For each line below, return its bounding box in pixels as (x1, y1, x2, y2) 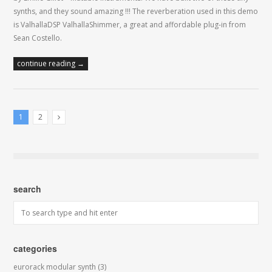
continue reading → (17, 58, 85, 69)
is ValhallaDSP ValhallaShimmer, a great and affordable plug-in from (13, 19, 246, 30)
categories (13, 242, 58, 254)
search (13, 183, 42, 195)
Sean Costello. (13, 33, 63, 43)
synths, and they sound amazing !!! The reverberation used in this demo (13, 6, 259, 16)
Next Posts (63, 128, 100, 138)
